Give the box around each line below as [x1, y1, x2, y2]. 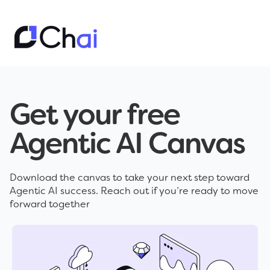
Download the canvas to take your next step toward [10, 171, 250, 184]
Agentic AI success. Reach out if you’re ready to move [10, 184, 259, 198]
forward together [10, 198, 90, 211]
